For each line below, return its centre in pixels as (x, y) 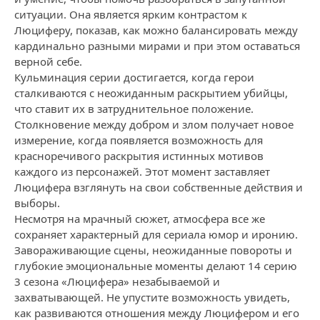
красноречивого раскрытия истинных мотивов (139, 156)
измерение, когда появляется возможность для (139, 140)
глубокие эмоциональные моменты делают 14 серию (156, 266)
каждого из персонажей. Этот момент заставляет (142, 171)
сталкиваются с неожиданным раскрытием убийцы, (151, 93)
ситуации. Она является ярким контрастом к (131, 14)
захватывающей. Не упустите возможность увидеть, (152, 297)
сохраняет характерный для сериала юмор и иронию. (156, 234)
